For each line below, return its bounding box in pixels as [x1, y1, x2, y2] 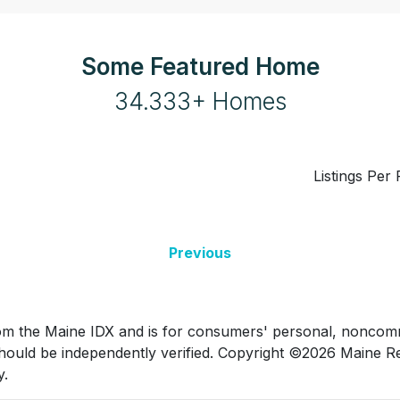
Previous [169, 244, 231, 262]
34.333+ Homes [113, 87, 287, 115]
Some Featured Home [80, 53, 320, 80]
